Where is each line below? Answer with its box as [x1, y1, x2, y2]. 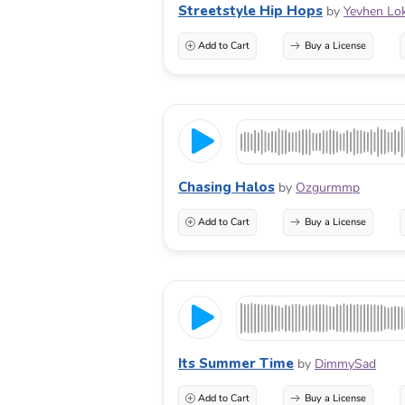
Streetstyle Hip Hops [178, 2, 323, 21]
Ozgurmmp [296, 179, 360, 197]
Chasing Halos [178, 178, 275, 197]
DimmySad [315, 355, 376, 373]
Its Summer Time [178, 354, 294, 373]
